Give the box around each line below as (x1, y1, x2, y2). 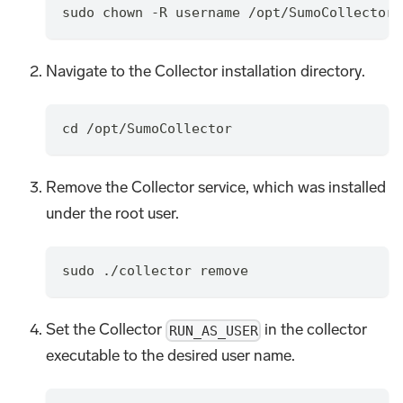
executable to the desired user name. (46, 345, 296, 366)
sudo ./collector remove (61, 263, 248, 280)
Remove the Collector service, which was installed (46, 176, 387, 197)
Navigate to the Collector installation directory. (46, 60, 366, 81)
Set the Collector (46, 319, 166, 340)
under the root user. (46, 202, 180, 223)
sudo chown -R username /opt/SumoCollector (61, 4, 394, 22)
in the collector (261, 319, 368, 340)
